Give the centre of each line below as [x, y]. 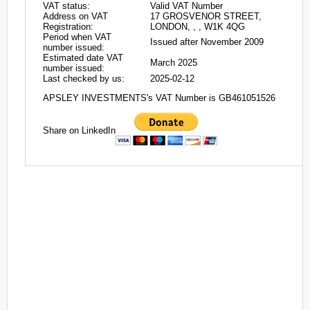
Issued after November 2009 [207, 42]
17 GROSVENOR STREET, [206, 16]
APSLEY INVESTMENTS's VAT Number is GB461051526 [159, 98]
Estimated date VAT [83, 58]
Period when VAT [77, 37]
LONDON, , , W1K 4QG [198, 27]
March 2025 [174, 63]
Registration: [68, 27]
